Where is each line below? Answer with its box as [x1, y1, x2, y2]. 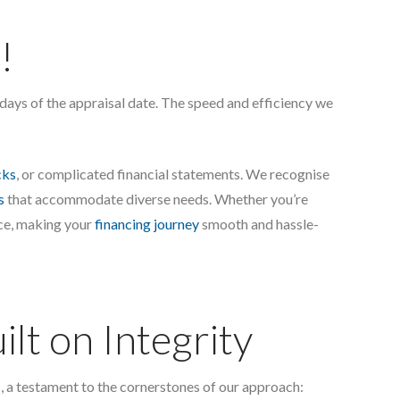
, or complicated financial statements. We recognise [16, 165, 329, 183]
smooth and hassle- [202, 215, 319, 233]
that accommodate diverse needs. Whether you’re [4, 190, 308, 208]
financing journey [95, 215, 202, 233]
